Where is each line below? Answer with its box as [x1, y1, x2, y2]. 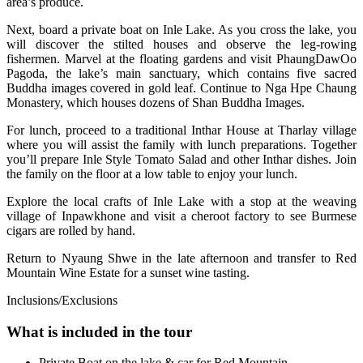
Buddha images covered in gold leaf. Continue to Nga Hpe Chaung [6, 80, 357, 95]
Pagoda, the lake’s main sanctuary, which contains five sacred [6, 66, 357, 80]
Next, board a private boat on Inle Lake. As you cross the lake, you [6, 22, 357, 36]
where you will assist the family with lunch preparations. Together [6, 137, 357, 152]
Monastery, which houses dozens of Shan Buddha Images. [6, 95, 305, 109]
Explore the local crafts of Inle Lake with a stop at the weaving [6, 194, 357, 208]
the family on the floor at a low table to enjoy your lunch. [6, 166, 301, 181]
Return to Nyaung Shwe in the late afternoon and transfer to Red [6, 250, 357, 265]
